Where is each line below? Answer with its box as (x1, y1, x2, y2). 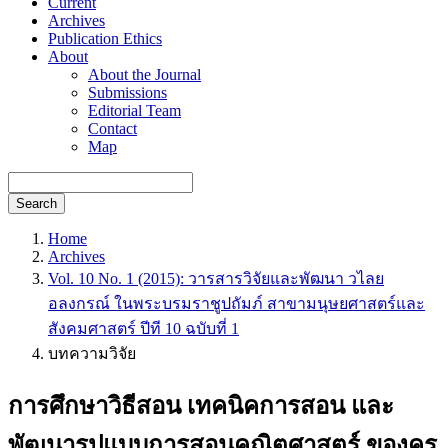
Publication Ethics (48, 30, 162, 47)
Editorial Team (88, 102, 181, 119)
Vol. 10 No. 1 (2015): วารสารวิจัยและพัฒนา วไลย (48, 270, 384, 287)
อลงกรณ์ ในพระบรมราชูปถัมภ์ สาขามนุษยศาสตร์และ (48, 295, 425, 312)
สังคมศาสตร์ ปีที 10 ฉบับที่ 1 (48, 320, 239, 337)
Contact (88, 120, 137, 137)
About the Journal (88, 66, 201, 83)
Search (16, 196, 57, 211)
